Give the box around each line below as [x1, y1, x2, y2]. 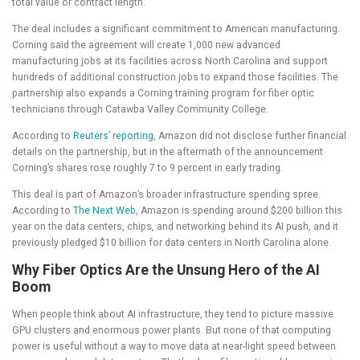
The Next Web [73, 205, 136, 217]
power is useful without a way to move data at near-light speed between [12, 340, 336, 352]
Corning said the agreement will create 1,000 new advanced [12, 39, 280, 51]
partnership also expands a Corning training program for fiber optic [12, 88, 314, 100]
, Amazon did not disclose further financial [153, 130, 346, 142]
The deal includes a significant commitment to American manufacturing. [12, 23, 340, 35]
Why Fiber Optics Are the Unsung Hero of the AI [12, 261, 320, 278]
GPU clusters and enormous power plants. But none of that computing [12, 324, 331, 336]
